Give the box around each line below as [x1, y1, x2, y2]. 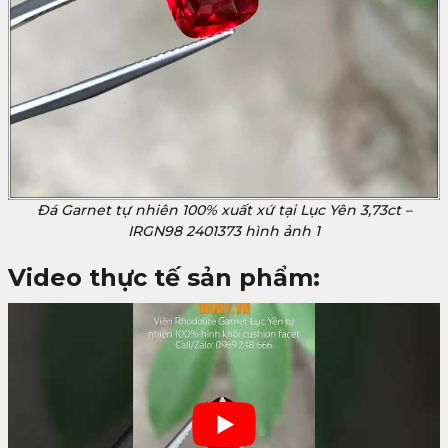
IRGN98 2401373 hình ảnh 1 [128, 222, 320, 241]
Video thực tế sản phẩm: [8, 263, 327, 293]
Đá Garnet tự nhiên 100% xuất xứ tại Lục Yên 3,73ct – [36, 201, 412, 220]
